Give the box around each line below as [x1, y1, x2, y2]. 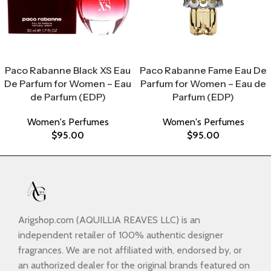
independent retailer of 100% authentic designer [18, 229, 223, 241]
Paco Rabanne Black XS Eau [5, 64, 131, 77]
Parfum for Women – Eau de [140, 77, 266, 90]
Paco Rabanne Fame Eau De [140, 64, 267, 77]
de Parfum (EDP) [30, 91, 106, 103]
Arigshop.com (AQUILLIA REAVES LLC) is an [18, 214, 200, 226]
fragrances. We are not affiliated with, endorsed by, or [18, 244, 242, 256]
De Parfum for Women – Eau [4, 77, 131, 90]
